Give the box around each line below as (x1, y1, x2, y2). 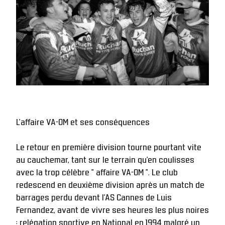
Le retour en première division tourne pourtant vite (16, 141, 201, 152)
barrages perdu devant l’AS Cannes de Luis (16, 191, 172, 202)
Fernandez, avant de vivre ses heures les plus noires (16, 203, 209, 215)
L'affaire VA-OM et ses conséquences (16, 116, 150, 127)
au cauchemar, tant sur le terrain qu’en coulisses (16, 153, 194, 165)
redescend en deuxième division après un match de (16, 178, 204, 190)
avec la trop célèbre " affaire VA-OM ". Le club (16, 166, 178, 177)
